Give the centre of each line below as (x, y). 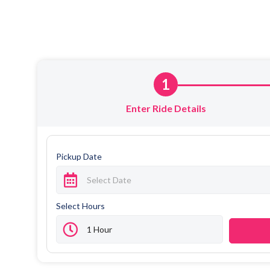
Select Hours (80, 206)
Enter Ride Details (166, 108)
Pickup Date (79, 156)
